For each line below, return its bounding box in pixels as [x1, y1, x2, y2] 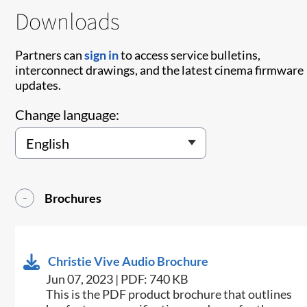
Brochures [45, 191, 102, 206]
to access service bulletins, [119, 47, 261, 63]
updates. [15, 77, 62, 93]
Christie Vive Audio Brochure [48, 254, 209, 269]
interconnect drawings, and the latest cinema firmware [15, 62, 304, 78]
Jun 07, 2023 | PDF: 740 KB [46, 271, 189, 287]
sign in [84, 47, 119, 63]
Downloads [15, 5, 121, 37]
